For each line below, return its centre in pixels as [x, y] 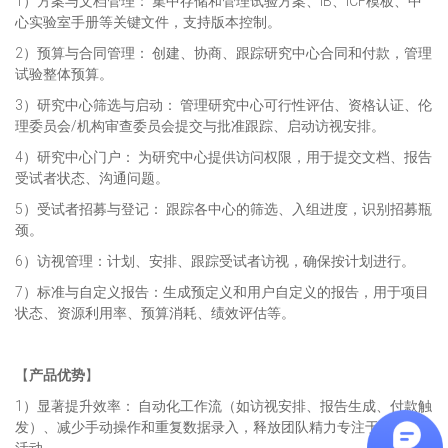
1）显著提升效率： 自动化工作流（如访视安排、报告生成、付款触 [223, 406]
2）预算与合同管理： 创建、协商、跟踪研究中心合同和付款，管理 [223, 53]
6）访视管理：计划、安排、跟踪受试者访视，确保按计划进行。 [215, 261]
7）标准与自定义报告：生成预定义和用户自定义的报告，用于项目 [222, 292]
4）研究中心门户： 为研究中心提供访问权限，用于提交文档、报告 [223, 157]
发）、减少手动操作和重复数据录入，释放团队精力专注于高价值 [218, 427]
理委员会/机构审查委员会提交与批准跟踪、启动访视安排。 [200, 126]
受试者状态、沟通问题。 [92, 178]
